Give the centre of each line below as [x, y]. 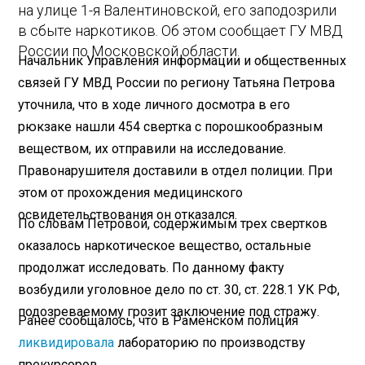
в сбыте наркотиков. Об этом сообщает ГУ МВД [181, 31]
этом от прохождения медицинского [131, 192]
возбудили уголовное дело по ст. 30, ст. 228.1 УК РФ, [179, 289]
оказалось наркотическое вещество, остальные [165, 245]
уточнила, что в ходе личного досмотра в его [154, 104]
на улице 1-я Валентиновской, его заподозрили [178, 11]
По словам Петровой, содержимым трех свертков [173, 223]
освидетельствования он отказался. [128, 214]
